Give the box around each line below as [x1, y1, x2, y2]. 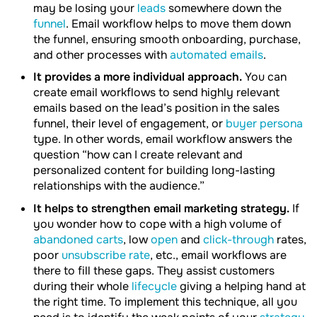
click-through [203, 231, 274, 247]
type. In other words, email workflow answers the [33, 132, 292, 147]
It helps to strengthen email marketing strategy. [33, 200, 289, 216]
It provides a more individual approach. [33, 69, 242, 85]
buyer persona [226, 116, 303, 132]
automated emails [170, 47, 263, 62]
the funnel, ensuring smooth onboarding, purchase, [33, 31, 301, 47]
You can [242, 69, 287, 85]
